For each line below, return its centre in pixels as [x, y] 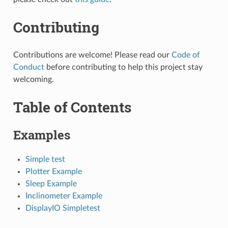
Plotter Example [53, 171]
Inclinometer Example [64, 196]
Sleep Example [51, 183]
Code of [186, 55]
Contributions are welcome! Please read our [92, 55]
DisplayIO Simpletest [63, 208]
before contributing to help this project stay [123, 67]
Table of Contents [72, 107]
